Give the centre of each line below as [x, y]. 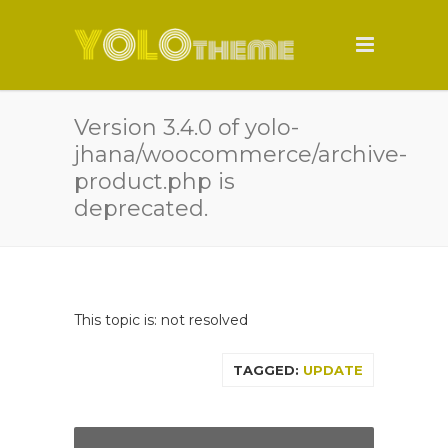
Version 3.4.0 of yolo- [186, 127]
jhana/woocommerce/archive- [240, 154]
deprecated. [141, 208]
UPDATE [333, 370]
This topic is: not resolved [161, 320]
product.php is [154, 181]
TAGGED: [268, 370]
